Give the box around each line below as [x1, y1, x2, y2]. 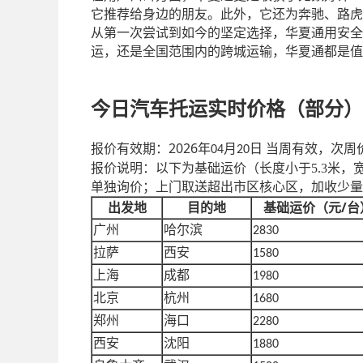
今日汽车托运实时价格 [91, 98, 285, 120]
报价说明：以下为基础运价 [91, 160, 246, 175]
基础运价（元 [263, 200, 341, 215]
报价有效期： [91, 141, 169, 156]
